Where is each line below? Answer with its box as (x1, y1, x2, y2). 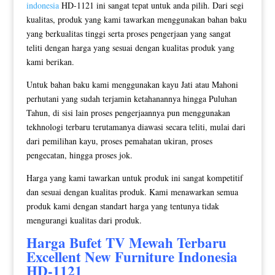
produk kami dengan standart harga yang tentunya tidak (26, 199, 219, 212)
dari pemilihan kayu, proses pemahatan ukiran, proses (26, 134, 212, 147)
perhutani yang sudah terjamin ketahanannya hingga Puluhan (26, 92, 237, 104)
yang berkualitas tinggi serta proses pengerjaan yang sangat (26, 27, 231, 39)
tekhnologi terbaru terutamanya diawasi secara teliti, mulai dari (26, 120, 246, 133)
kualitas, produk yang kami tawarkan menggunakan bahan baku (26, 13, 247, 25)
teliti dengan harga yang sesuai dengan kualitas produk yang (26, 41, 234, 53)
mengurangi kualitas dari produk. (26, 214, 142, 226)
